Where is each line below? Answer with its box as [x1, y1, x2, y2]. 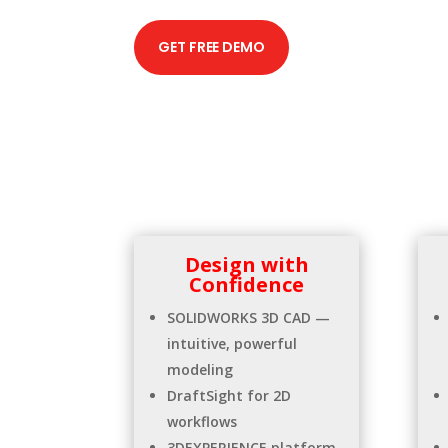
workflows [167, 412, 238, 432]
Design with [184, 251, 309, 279]
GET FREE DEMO [158, 37, 265, 58]
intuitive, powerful [167, 334, 298, 354]
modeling [167, 360, 234, 380]
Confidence [189, 271, 305, 299]
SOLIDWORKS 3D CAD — [167, 308, 331, 328]
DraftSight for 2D [167, 386, 292, 406]
